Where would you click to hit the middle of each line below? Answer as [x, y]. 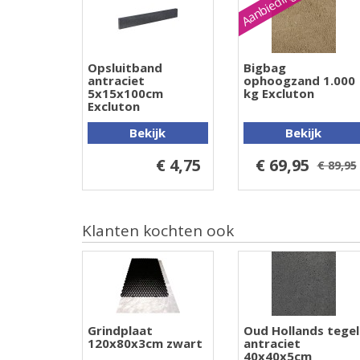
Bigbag [264, 67]
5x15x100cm [125, 93]
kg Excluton [278, 93]
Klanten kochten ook [158, 230]
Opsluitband [125, 67]
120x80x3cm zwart [145, 343]
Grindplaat [120, 330]
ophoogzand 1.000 [299, 80]
